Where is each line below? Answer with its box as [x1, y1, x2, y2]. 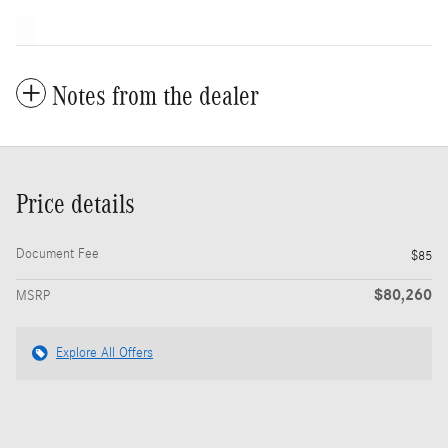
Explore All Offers [56, 345, 153, 362]
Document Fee [16, 246, 99, 263]
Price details [16, 189, 135, 220]
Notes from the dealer [52, 81, 259, 112]
